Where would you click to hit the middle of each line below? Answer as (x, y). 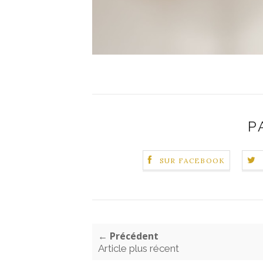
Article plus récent (139, 248)
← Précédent (128, 236)
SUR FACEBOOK (192, 160)
